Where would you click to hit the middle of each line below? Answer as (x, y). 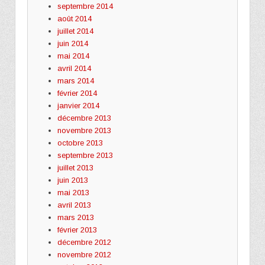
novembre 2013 (84, 130)
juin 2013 (72, 180)
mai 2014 (73, 56)
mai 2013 (73, 192)
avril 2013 (74, 205)
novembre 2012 (84, 254)
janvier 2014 (78, 105)
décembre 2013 (84, 118)
